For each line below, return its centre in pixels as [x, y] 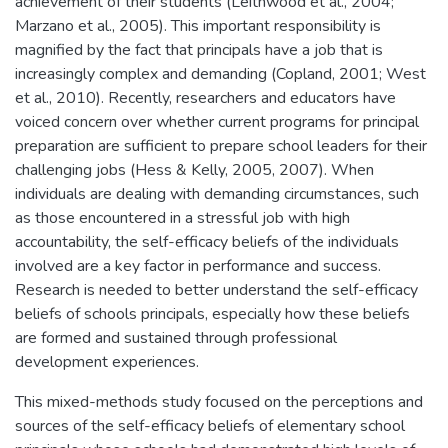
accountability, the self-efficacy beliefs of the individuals [207, 241]
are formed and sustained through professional [176, 337]
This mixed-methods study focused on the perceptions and [219, 401]
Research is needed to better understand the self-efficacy [216, 289]
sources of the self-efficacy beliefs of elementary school [210, 425]
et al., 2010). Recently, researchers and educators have [205, 97]
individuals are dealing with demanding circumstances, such [217, 193]
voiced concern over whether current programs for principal [217, 121]
